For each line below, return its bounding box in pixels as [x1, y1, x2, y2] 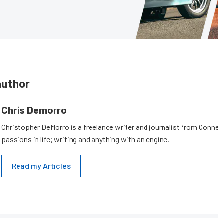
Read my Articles [12, 161, 71, 170]
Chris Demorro [1, 104, 67, 116]
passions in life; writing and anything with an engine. [1, 134, 169, 144]
